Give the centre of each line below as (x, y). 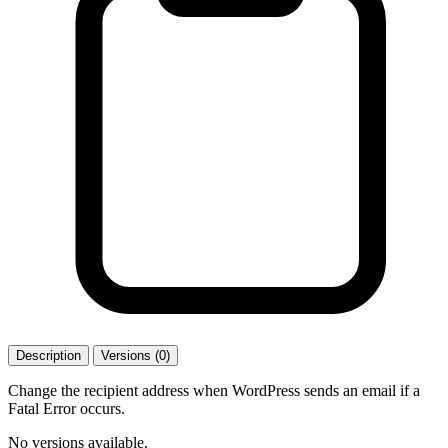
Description (48, 355)
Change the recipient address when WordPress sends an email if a (214, 390)
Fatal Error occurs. (66, 408)
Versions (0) (135, 355)
